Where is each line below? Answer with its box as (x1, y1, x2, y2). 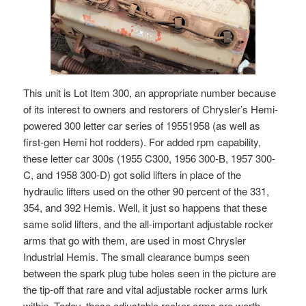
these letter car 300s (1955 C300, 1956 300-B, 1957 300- (23, 151, 276, 166)
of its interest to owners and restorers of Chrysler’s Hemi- (23, 102, 279, 117)
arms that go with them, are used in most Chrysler (23, 233, 247, 248)
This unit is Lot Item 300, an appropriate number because (23, 85, 277, 100)
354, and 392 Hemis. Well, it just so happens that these (23, 200, 268, 215)
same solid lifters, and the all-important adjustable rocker (23, 217, 274, 232)
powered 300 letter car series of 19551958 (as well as (23, 118, 261, 133)
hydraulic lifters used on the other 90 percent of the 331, (23, 184, 270, 199)
